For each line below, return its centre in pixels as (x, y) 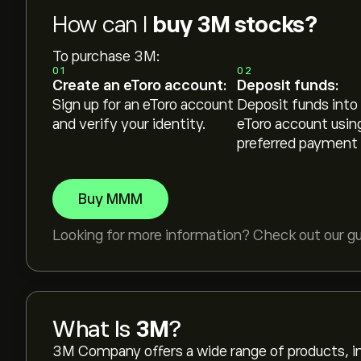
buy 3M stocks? (234, 25)
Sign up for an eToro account (143, 105)
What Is (94, 329)
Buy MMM (110, 199)
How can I (102, 25)
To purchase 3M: (106, 56)
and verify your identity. (129, 124)
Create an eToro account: (139, 85)
